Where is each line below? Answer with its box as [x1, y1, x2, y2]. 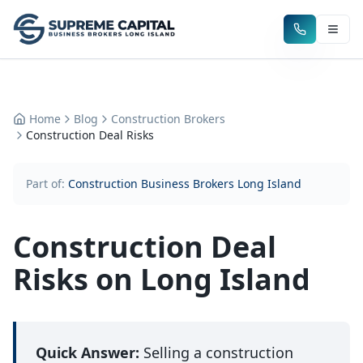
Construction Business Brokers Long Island [68, 176, 301, 191]
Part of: [26, 176, 68, 191]
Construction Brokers [111, 111, 225, 126]
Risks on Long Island [13, 259, 310, 299]
